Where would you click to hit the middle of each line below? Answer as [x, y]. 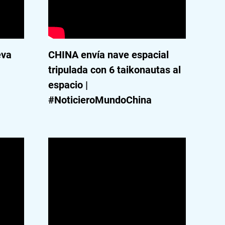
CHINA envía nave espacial [108, 55]
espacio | [68, 85]
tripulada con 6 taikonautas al [114, 70]
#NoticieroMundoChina [100, 100]
